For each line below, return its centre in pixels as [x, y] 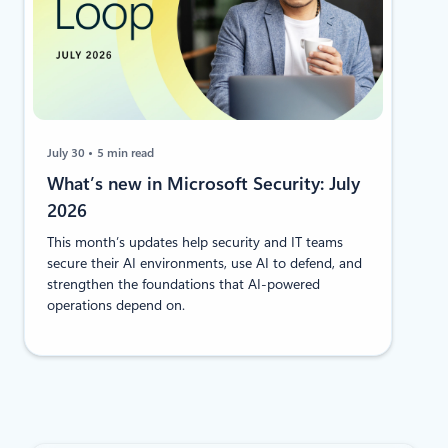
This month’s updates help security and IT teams [195, 242]
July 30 [68, 153]
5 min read [126, 153]
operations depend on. [116, 305]
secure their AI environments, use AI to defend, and [205, 263]
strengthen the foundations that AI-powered [184, 284]
